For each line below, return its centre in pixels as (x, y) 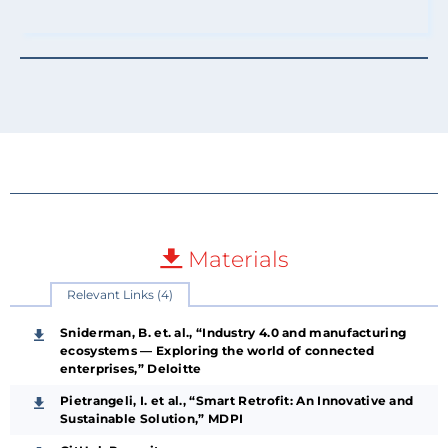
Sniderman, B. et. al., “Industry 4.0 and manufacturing (233, 332)
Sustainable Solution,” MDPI (152, 418)
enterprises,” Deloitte (131, 368)
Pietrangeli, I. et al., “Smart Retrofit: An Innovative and (237, 400)
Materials (235, 259)
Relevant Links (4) (120, 294)
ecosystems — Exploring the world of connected (217, 350)
